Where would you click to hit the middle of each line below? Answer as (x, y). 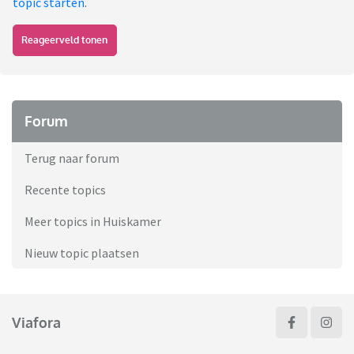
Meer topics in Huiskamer (93, 222)
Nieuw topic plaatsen (82, 253)
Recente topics (65, 190)
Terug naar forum (72, 158)
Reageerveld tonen (65, 40)
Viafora (36, 322)
